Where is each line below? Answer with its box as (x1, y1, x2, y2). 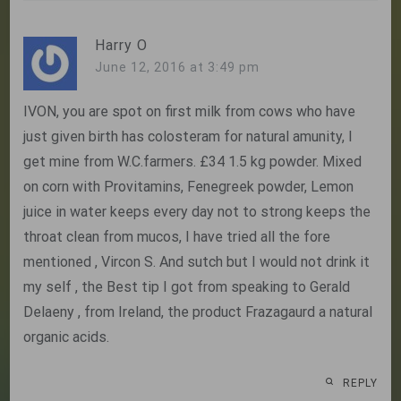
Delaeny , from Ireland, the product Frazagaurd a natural (23, 303, 373, 321)
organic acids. (23, 328, 110, 346)
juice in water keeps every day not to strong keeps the (23, 203, 371, 221)
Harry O (95, 37, 149, 55)
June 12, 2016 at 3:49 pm (95, 60, 260, 75)
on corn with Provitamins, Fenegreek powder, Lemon (23, 178, 354, 196)
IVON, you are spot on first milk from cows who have (23, 103, 356, 121)
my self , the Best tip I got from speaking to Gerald (23, 278, 351, 296)
